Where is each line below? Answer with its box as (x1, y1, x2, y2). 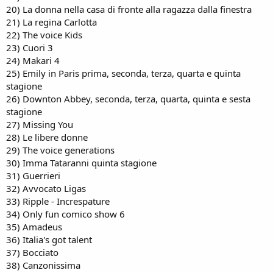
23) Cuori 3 (6, 41, 53, 54)
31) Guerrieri (6, 169, 60, 182)
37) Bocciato (6, 246, 58, 258)
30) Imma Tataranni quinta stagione (6, 157, 157, 169)
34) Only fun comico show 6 (6, 208, 125, 220)
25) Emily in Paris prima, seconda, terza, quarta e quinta (6, 67, 241, 79)
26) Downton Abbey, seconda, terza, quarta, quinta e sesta (6, 93, 250, 105)
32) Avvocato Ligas (6, 182, 86, 194)
